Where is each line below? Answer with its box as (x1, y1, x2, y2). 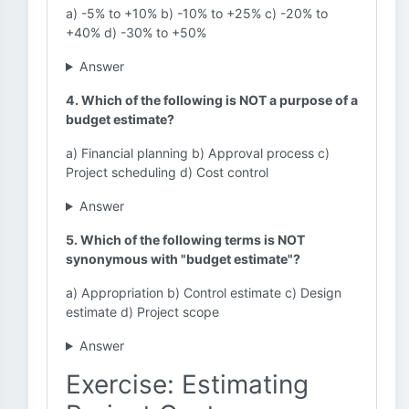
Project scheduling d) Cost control (66, 164, 268, 180)
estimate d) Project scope (66, 304, 219, 320)
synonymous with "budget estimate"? (66, 251, 300, 267)
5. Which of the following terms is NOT (66, 232, 305, 247)
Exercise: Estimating (66, 369, 309, 400)
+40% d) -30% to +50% (66, 25, 206, 40)
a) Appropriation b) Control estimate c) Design (66, 285, 341, 300)
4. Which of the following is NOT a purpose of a (66, 92, 358, 108)
